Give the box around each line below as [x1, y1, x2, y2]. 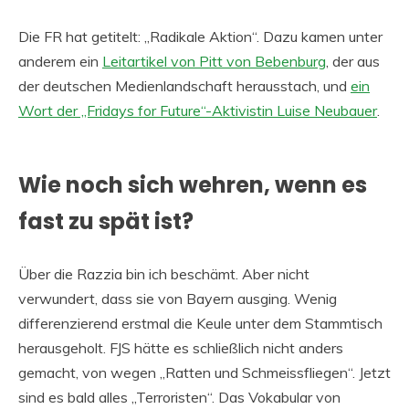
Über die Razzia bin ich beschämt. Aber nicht [18, 265, 309, 283]
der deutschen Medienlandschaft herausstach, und [18, 77, 351, 95]
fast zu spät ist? [18, 206, 194, 236]
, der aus [326, 52, 380, 70]
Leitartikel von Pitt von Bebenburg [102, 52, 326, 70]
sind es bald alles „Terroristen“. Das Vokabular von [18, 388, 341, 406]
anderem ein [18, 52, 102, 70]
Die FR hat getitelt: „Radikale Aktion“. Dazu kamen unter [18, 27, 383, 46]
